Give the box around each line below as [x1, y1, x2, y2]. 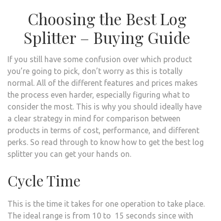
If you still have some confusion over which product [7, 54, 192, 64]
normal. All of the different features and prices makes [7, 78, 198, 87]
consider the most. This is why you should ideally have [7, 102, 202, 111]
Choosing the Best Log [27, 7, 186, 29]
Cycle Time [7, 170, 80, 190]
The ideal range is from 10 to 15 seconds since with [7, 211, 193, 220]
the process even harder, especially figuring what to [7, 90, 190, 99]
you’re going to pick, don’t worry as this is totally [7, 66, 183, 75]
